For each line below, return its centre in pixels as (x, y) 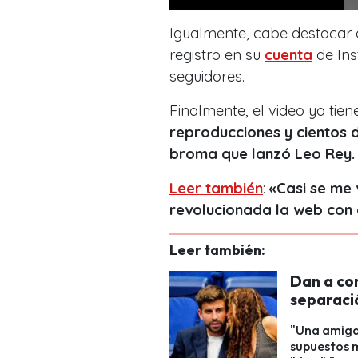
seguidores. (207, 76)
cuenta (288, 54)
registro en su (217, 54)
